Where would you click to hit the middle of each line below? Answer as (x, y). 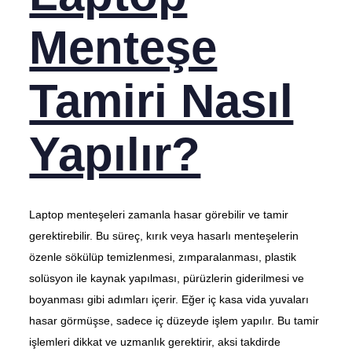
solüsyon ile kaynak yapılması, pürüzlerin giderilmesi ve (167, 279)
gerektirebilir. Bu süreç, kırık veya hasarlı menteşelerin (164, 236)
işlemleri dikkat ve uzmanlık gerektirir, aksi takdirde (155, 342)
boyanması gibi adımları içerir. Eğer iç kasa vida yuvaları (169, 300)
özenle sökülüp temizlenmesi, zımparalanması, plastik (163, 257)
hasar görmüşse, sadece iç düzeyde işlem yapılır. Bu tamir (174, 321)
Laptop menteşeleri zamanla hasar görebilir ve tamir (159, 215)
